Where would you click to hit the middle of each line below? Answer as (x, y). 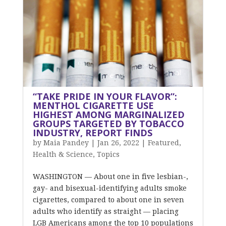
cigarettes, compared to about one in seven (108, 200)
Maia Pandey (66, 143)
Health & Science (63, 154)
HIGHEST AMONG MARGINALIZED (108, 115)
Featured (163, 143)
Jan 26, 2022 (118, 143)
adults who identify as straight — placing (105, 211)
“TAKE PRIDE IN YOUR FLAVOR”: (105, 96)
